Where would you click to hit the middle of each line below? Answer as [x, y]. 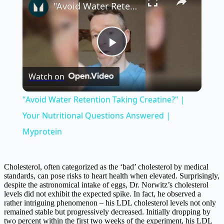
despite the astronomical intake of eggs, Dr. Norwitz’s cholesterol [106, 185]
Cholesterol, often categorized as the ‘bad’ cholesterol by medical [106, 167]
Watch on [46, 77]
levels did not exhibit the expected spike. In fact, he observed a [102, 194]
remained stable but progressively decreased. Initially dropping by [107, 212]
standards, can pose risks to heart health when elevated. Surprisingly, [112, 176]
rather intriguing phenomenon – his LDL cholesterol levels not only [110, 203]
